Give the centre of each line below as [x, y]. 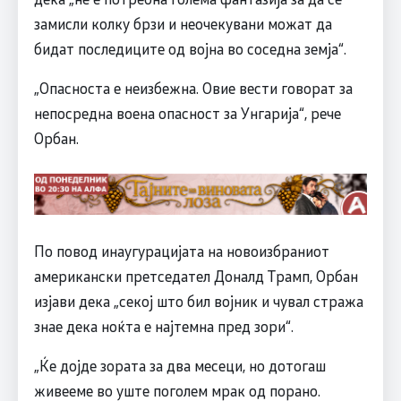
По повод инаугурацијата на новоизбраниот [181, 250]
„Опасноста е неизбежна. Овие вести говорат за [193, 87]
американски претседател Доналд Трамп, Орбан [196, 275]
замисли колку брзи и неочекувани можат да [183, 23]
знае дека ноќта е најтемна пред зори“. [163, 325]
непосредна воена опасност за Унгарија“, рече [187, 112]
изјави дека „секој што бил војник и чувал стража [198, 300]
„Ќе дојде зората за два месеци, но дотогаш [179, 365]
